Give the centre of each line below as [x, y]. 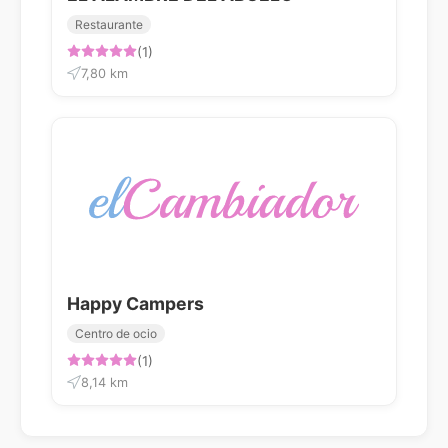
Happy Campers [135, 303]
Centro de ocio [116, 333]
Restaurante [109, 24]
